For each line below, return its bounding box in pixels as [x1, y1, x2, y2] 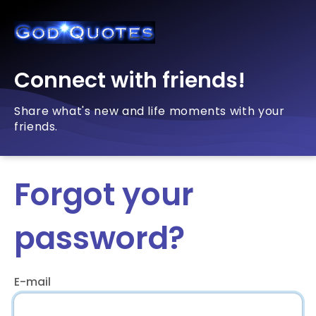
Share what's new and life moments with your [14, 103, 285, 119]
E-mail [14, 274, 51, 290]
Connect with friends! [14, 66, 245, 95]
